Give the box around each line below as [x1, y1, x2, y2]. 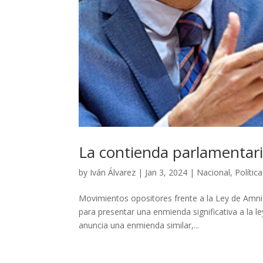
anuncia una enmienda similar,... [79, 220, 200, 231]
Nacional [197, 167, 231, 178]
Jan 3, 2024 [145, 167, 188, 178]
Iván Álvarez [90, 167, 136, 178]
